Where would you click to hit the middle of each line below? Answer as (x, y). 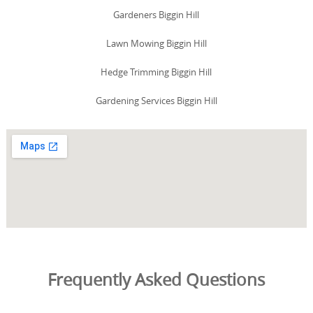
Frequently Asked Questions (156, 279)
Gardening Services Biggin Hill (156, 100)
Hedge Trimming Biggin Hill (156, 72)
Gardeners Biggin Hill (156, 14)
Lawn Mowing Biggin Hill (156, 43)
